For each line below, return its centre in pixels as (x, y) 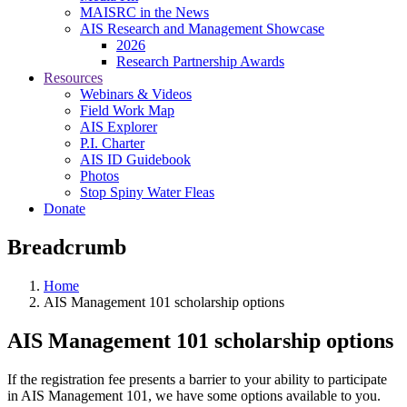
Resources (73, 78)
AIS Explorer (119, 127)
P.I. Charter (112, 143)
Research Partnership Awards (200, 61)
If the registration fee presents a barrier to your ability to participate (197, 379)
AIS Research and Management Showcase (202, 29)
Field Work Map (127, 110)
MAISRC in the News (144, 12)
